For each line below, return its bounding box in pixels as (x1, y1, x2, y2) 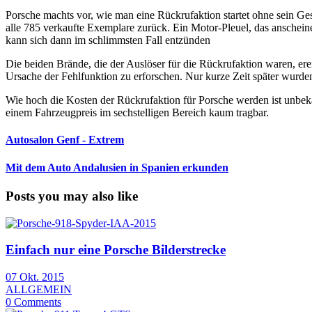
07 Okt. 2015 (6, 270, 64, 283)
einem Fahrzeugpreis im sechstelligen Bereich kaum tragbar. (6, 107, 269, 118)
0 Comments (6, 295, 61, 308)
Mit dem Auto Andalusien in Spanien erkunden (6, 161, 228, 173)
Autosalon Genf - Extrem (6, 134, 124, 146)
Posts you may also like (6, 188, 138, 203)
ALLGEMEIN (6, 283, 72, 295)
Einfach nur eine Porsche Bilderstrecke (6, 242, 226, 258)
